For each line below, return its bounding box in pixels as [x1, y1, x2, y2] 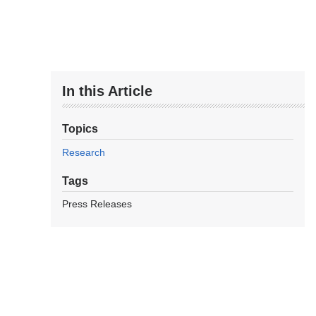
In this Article [62, 83, 152, 99]
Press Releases [62, 197, 132, 209]
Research [62, 146, 105, 158]
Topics [62, 122, 98, 135]
